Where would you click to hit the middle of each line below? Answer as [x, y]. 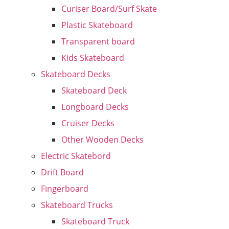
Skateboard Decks [76, 74]
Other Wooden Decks [102, 140]
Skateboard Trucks [77, 205]
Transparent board [98, 41]
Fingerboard [65, 189]
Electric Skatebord [76, 156]
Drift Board [62, 172]
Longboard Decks [95, 107]
